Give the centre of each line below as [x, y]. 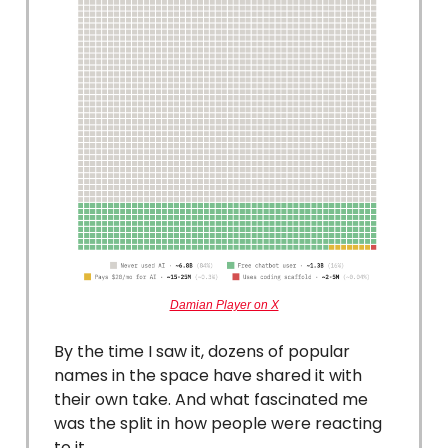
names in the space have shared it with [208, 375]
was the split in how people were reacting [218, 423]
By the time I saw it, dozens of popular [202, 351]
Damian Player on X [224, 304]
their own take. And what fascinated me [211, 399]
